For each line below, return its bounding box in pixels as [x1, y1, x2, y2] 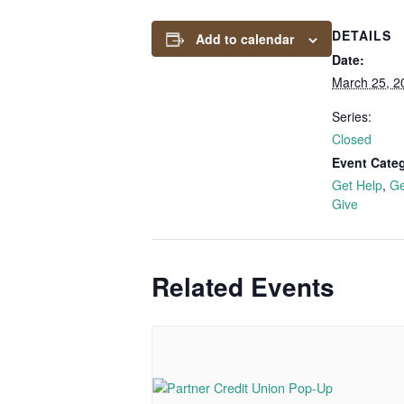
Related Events [151, 267, 335, 305]
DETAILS [332, 25, 391, 44]
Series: [332, 106, 372, 125]
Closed [332, 129, 372, 148]
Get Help [332, 175, 382, 194]
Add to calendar [196, 29, 294, 48]
